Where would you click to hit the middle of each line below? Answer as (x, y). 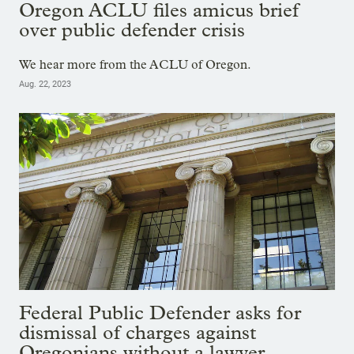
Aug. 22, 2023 (45, 84)
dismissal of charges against (137, 333)
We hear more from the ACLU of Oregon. (135, 64)
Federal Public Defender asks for (160, 313)
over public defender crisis (132, 29)
